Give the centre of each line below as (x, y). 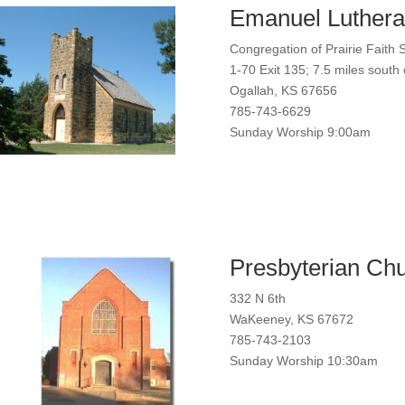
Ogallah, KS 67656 (283, 91)
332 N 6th (257, 298)
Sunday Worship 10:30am (303, 360)
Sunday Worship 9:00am (300, 132)
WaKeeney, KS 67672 (291, 319)
